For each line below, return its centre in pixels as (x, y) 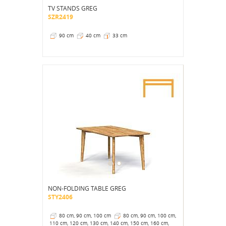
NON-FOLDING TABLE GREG (87, 188)
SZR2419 (61, 17)
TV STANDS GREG (73, 8)
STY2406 (60, 197)
